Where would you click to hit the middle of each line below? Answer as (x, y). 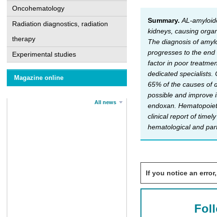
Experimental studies (44, 54)
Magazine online (39, 78)
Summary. (164, 20)
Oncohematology (38, 8)
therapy (24, 39)
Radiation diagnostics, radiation (60, 24)
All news (105, 102)
